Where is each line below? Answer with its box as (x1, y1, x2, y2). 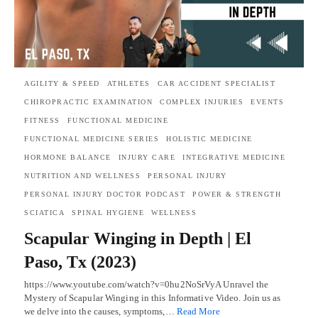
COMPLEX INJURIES (160, 97, 243, 106)
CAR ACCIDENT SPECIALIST (157, 79, 275, 87)
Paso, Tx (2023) (24, 252, 136, 271)
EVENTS (251, 97, 284, 106)
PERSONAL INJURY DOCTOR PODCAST (24, 190, 185, 198)
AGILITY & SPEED (24, 79, 100, 87)
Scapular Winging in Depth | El (24, 229, 251, 248)
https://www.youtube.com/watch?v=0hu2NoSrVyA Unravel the (24, 278, 269, 290)
